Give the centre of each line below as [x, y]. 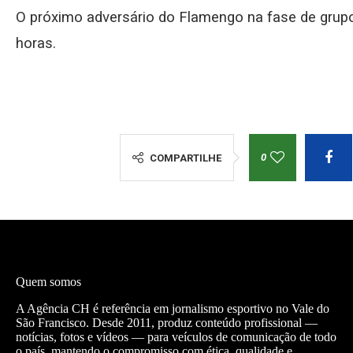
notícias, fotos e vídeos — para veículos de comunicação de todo [176, 336]
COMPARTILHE [185, 158]
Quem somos [48, 281]
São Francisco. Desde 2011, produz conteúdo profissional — [167, 322]
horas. [36, 43]
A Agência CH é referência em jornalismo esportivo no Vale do [173, 308]
